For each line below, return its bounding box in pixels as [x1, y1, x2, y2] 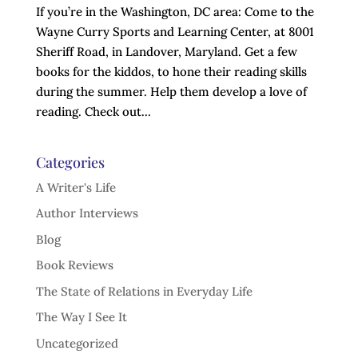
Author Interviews [35, 205, 138, 221]
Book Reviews [35, 257, 113, 273]
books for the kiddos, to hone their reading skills [35, 63, 307, 79]
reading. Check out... [35, 103, 151, 119]
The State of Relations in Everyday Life [35, 283, 253, 299]
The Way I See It [35, 309, 127, 325]
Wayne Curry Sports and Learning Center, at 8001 [35, 23, 314, 39]
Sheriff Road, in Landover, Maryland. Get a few [35, 43, 297, 59]
